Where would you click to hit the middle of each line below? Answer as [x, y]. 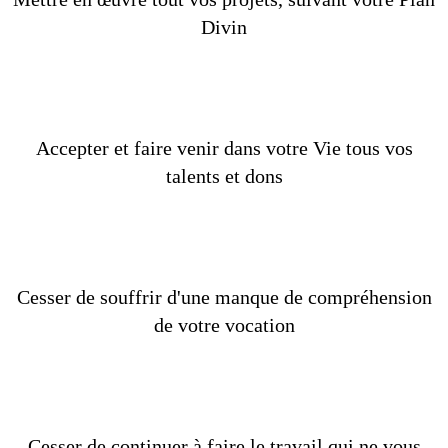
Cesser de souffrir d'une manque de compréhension [224, 297]
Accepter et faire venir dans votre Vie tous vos [224, 148]
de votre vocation [224, 325]
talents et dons [224, 176]
